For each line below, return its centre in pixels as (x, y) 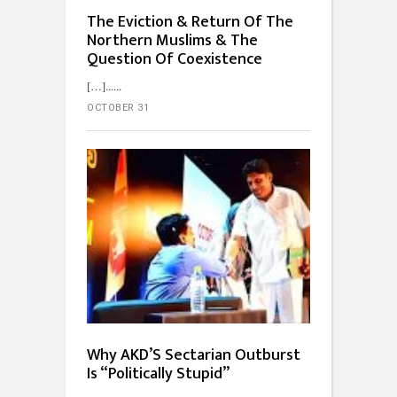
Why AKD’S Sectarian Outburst (194, 355)
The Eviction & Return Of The (190, 22)
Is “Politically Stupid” (158, 374)
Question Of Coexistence (175, 59)
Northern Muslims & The (172, 40)
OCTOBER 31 (118, 107)
